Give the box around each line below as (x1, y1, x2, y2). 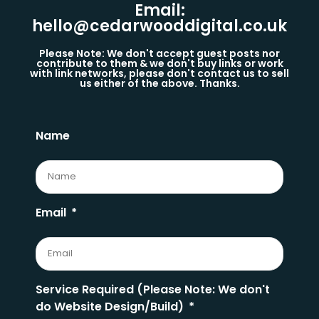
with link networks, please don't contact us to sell (30, 66, 289, 80)
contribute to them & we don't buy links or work (36, 56, 283, 70)
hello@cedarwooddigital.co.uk (32, 14, 287, 37)
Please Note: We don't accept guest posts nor (39, 46, 280, 61)
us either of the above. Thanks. (79, 75, 240, 90)
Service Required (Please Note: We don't (36, 281, 270, 298)
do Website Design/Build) (36, 298, 187, 315)
